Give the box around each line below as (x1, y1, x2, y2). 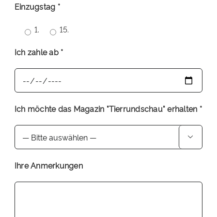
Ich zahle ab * (14, 46, 63, 58)
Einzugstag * (14, 1, 60, 12)
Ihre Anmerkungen (14, 160, 83, 171)
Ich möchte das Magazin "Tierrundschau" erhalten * (14, 103, 202, 114)
